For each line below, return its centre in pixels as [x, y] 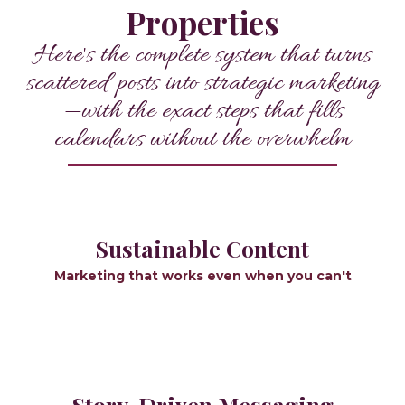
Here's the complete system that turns [202, 57]
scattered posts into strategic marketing [202, 85]
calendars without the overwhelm [202, 141]
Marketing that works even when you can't [202, 276]
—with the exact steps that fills [202, 113]
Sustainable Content [202, 249]
